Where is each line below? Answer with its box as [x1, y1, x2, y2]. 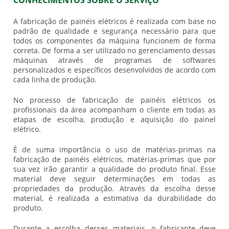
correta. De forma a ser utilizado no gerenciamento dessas [13, 45, 216, 56]
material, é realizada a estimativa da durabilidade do [13, 193, 216, 203]
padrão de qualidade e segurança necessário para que [13, 26, 216, 36]
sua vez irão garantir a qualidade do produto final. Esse [13, 164, 216, 174]
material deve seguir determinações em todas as [13, 174, 216, 184]
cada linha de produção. [13, 75, 97, 85]
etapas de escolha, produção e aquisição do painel [13, 114, 216, 125]
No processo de [13, 95, 83, 105]
